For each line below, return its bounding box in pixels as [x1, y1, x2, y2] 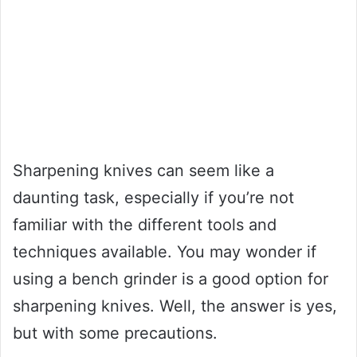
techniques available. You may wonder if [13, 241, 316, 261]
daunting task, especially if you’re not [13, 187, 294, 207]
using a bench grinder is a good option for [13, 269, 328, 288]
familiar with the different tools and [13, 214, 277, 234]
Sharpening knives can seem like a [13, 160, 274, 180]
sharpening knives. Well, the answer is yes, [13, 296, 337, 316]
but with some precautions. [13, 323, 218, 343]
